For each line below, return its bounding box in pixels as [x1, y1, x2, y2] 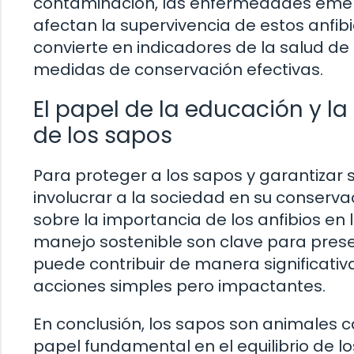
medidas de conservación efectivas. [33, 58, 323, 81]
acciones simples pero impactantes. [33, 275, 326, 298]
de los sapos [33, 120, 172, 152]
